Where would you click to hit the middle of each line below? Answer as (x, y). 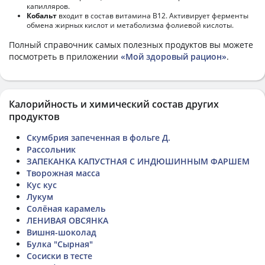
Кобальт (42, 15)
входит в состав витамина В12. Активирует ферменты (153, 15)
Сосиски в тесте (59, 256)
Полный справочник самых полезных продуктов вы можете (131, 44)
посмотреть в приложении (65, 56)
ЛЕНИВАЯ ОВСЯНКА (67, 220)
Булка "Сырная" (60, 244)
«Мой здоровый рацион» (174, 56)
